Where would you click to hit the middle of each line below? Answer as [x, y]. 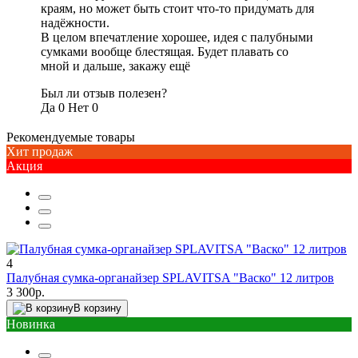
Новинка [31, 324]
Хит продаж [40, 151]
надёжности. [75, 22]
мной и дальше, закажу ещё [115, 66]
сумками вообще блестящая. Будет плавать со [165, 51]
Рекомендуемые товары [71, 137]
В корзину [97, 308]
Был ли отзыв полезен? [104, 93]
